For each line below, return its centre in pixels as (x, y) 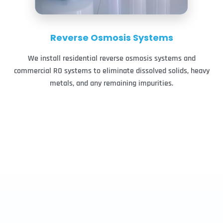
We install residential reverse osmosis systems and (111, 58)
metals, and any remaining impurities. (111, 83)
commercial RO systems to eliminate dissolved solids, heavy (111, 71)
